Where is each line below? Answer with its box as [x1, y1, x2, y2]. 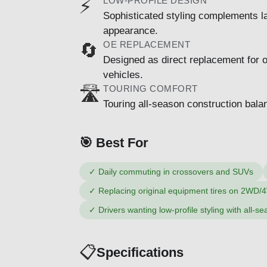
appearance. [103, 24, 158, 36]
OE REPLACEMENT [103, 39, 190, 49]
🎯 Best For [79, 135, 148, 150]
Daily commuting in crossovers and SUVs [98, 166, 253, 176]
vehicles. [103, 69, 143, 80]
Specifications [97, 245, 184, 260]
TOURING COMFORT [103, 83, 198, 94]
